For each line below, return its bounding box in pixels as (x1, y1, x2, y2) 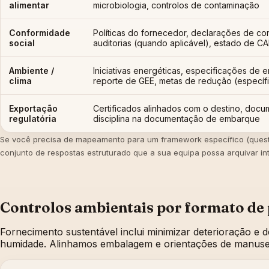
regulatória (9, 113, 56, 124)
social (9, 38, 35, 49)
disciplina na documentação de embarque (93, 113, 260, 124)
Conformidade (9, 28, 70, 38)
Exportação (9, 103, 58, 114)
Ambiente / (9, 65, 54, 76)
